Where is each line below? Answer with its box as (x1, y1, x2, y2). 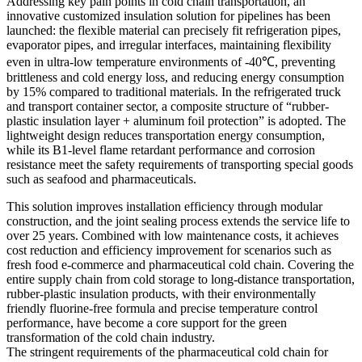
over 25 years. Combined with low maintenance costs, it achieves (6, 228, 339, 242)
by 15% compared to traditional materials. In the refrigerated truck (6, 84, 341, 99)
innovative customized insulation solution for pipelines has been (6, 8, 330, 23)
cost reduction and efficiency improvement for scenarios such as (6, 242, 331, 257)
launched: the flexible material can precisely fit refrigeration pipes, (6, 23, 341, 37)
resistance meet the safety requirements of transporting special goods (6, 157, 353, 171)
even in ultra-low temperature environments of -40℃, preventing (6, 54, 335, 69)
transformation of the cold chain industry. (6, 330, 215, 344)
